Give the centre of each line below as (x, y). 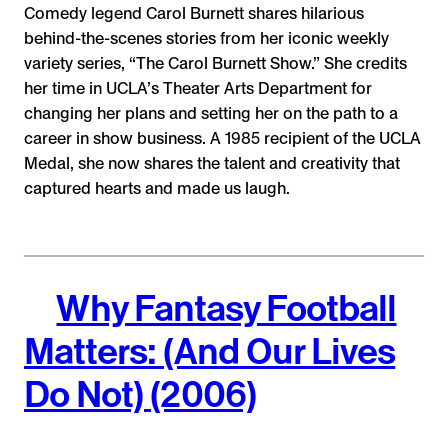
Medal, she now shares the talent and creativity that (212, 163)
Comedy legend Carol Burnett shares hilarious (194, 13)
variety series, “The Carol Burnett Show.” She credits (215, 63)
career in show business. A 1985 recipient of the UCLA (222, 138)
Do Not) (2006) (140, 394)
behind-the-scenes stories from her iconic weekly (206, 38)
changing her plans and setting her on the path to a (211, 113)
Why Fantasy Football (226, 308)
